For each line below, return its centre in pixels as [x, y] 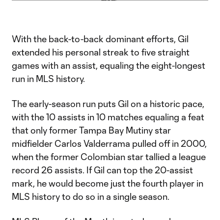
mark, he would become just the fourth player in [108, 183]
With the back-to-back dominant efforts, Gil [100, 39]
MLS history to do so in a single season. [91, 196]
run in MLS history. [48, 79]
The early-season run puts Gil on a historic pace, [108, 104]
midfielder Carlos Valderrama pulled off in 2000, [109, 143]
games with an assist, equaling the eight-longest [109, 65]
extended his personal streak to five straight [101, 52]
